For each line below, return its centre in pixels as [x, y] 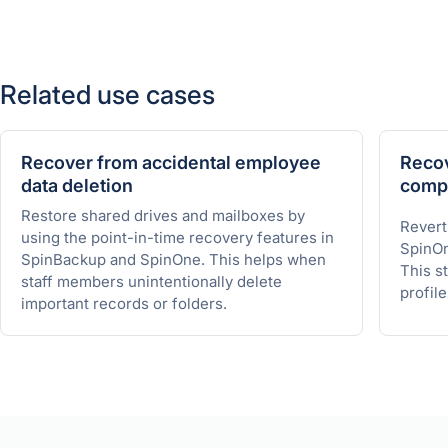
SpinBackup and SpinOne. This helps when [173, 259]
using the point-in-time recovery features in [177, 237]
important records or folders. [124, 303]
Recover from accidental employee [171, 162]
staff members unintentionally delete [151, 281]
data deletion [77, 185]
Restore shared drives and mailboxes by [163, 215]
